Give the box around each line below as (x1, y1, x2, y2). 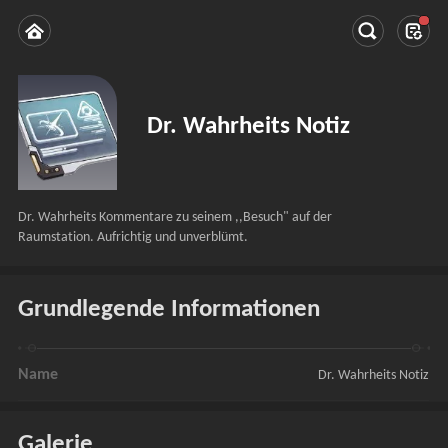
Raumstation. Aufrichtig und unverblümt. (18, 229, 249, 245)
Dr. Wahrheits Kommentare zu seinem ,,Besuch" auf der (18, 209, 333, 225)
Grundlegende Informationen (18, 296, 321, 322)
